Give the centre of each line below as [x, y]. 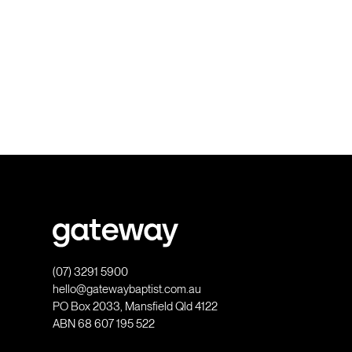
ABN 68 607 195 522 [104, 323]
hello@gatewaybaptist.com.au [127, 289]
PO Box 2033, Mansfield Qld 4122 [136, 306]
